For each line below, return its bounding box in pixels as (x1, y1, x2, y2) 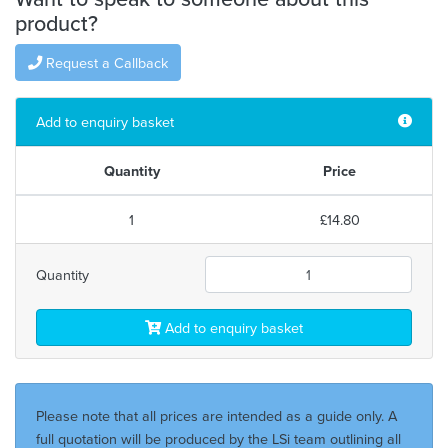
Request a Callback (42, 51, 168, 73)
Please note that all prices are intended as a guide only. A (36, 405, 397, 427)
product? (15, 7, 98, 38)
